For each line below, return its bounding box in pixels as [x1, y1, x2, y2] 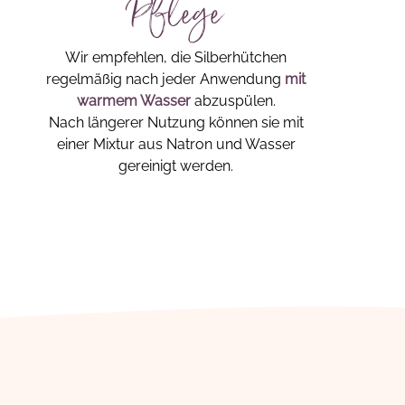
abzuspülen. [193, 92, 276, 109]
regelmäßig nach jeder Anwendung [46, 71, 286, 88]
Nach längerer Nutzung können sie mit [48, 114, 304, 131]
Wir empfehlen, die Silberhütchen [65, 49, 287, 66]
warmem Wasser [76, 92, 194, 109]
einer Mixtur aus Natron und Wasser [56, 136, 296, 153]
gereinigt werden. [118, 157, 234, 174]
